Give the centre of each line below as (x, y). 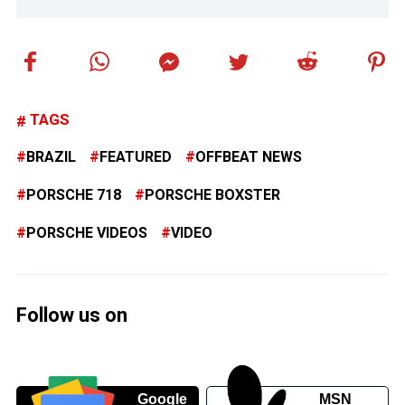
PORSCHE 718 (74, 195)
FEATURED (136, 157)
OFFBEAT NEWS (249, 157)
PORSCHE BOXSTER (212, 195)
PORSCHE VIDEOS (87, 233)
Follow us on (72, 316)
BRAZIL (51, 157)
